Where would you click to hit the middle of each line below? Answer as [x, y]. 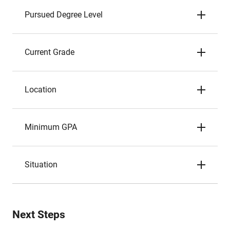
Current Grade [50, 52]
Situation [41, 165]
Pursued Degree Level [64, 15]
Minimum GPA [51, 127]
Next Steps [39, 215]
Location [41, 90]
